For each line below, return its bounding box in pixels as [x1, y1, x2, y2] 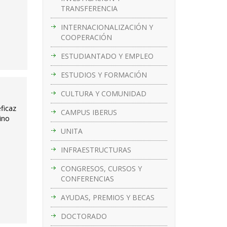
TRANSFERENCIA [60, 3, 118, 13]
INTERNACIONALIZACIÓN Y [60, 22, 153, 32]
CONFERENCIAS [60, 173, 114, 183]
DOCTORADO [60, 211, 107, 221]
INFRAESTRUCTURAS [60, 144, 131, 155]
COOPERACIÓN [60, 32, 112, 42]
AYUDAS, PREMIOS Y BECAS [60, 192, 155, 202]
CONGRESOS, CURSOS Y [60, 163, 142, 173]
